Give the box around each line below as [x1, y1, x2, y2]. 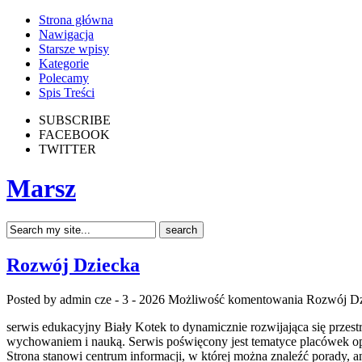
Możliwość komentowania [168, 292, 306, 306]
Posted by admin [6, 292, 95, 306]
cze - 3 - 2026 [95, 292, 165, 306]
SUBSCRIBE [39, 113, 111, 127]
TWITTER [39, 142, 96, 156]
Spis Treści [39, 86, 95, 99]
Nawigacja [39, 27, 94, 41]
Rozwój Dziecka [6, 254, 140, 276]
